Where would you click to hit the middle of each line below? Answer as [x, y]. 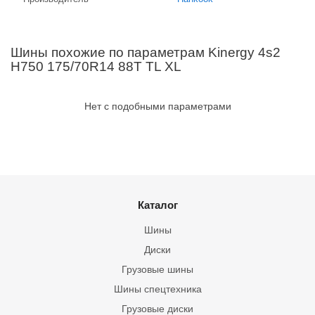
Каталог [157, 205]
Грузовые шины [157, 269]
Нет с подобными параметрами [157, 106]
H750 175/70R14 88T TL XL [96, 66]
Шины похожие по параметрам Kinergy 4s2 [146, 52]
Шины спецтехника [157, 289]
